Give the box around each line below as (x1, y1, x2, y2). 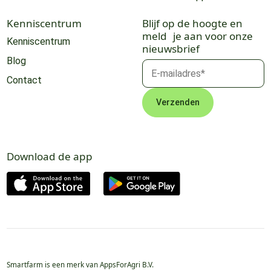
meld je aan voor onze (142, 28, 253, 43)
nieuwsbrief (142, 41, 200, 56)
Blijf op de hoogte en (142, 16, 243, 30)
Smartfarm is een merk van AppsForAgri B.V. (6, 259, 154, 269)
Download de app (6, 149, 93, 164)
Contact (6, 74, 42, 87)
